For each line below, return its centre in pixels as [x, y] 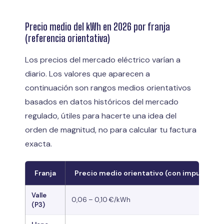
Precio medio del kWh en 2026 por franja [97, 26]
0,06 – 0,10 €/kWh [101, 199]
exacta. [38, 143]
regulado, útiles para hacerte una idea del [101, 115]
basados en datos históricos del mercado [102, 101]
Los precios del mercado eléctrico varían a [103, 59]
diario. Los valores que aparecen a [87, 73]
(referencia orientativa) [67, 38]
